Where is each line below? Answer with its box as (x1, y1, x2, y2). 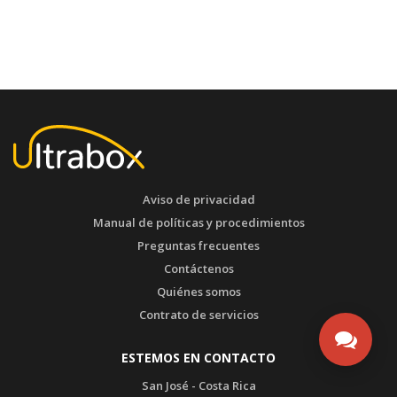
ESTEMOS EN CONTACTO (121, 348, 276, 366)
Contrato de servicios (138, 306, 259, 323)
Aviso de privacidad (142, 191, 255, 207)
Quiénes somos (156, 283, 241, 300)
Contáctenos (163, 260, 234, 276)
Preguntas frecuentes (137, 237, 260, 253)
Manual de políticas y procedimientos (92, 214, 305, 230)
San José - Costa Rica (141, 377, 256, 393)
